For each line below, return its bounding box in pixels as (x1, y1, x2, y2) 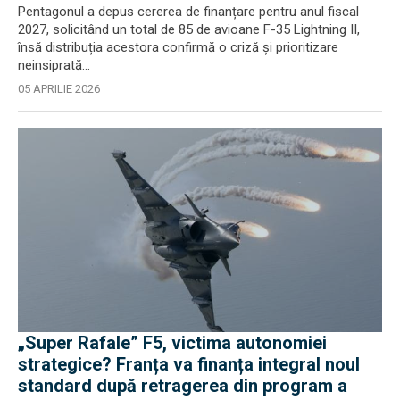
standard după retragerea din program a (18, 375, 347, 396)
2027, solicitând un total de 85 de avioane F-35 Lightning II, (18, 21, 360, 37)
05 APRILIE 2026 (18, 81, 100, 96)
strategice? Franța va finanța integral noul (18, 354, 360, 375)
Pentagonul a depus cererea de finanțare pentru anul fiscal (18, 3, 359, 20)
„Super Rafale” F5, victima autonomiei (18, 332, 327, 354)
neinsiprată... (18, 56, 90, 73)
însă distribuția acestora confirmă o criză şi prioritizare (18, 38, 338, 55)
